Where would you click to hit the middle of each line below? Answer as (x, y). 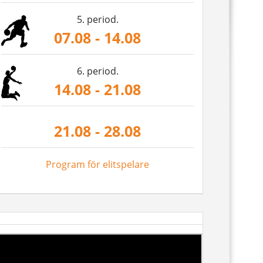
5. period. (97, 19)
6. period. (97, 71)
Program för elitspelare (97, 164)
